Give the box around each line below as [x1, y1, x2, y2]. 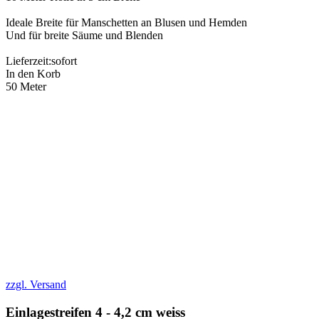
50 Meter [6, 80, 46, 93]
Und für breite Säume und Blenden [6, 29, 163, 42]
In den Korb [6, 68, 61, 80]
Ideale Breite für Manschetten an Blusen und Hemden [6, 16, 247, 29]
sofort [51, 55, 77, 68]
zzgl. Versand [6, 278, 66, 291]
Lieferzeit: [6, 55, 51, 68]
